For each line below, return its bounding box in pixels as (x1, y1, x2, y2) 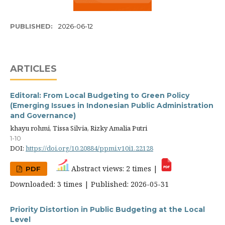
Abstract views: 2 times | (69, 163, 160, 173)
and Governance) (10, 110, 76, 120)
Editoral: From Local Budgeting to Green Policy (10, 90, 189, 100)
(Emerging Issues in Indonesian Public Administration (10, 100, 213, 110)
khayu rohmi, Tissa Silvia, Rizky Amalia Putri (10, 123, 147, 133)
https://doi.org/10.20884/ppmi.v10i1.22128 (26, 143, 153, 153)
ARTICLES (10, 63, 57, 74)
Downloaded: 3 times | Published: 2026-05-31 (10, 179, 169, 189)
